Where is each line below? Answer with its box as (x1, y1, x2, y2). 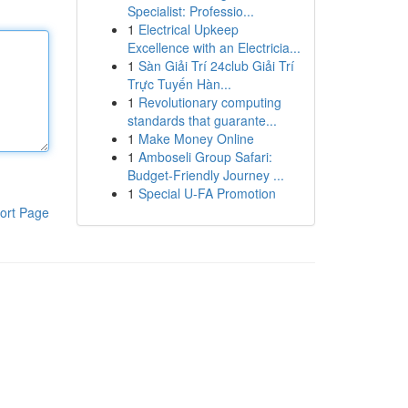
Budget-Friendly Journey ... (127, 166, 284, 184)
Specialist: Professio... (127, 2, 254, 20)
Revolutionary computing (138, 93, 281, 111)
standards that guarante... (127, 111, 277, 129)
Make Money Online (138, 129, 254, 148)
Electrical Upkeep (138, 20, 239, 38)
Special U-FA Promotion (138, 184, 276, 202)
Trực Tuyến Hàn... (127, 75, 231, 93)
